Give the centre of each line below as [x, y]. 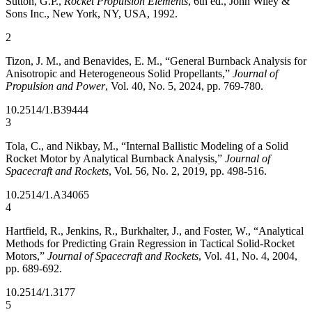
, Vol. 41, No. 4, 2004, [248, 256]
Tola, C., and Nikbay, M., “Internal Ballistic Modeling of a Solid [147, 146]
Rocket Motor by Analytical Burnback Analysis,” [115, 158]
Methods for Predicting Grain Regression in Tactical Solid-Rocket [150, 243]
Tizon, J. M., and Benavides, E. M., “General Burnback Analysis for [156, 61]
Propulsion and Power [55, 86]
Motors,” [26, 256]
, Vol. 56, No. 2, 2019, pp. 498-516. [188, 171]
